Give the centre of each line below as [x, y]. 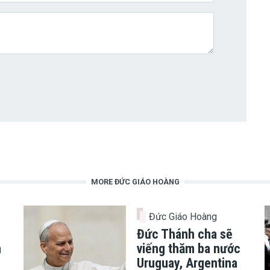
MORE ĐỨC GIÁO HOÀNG [135, 182]
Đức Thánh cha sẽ [184, 234]
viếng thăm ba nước [188, 249]
